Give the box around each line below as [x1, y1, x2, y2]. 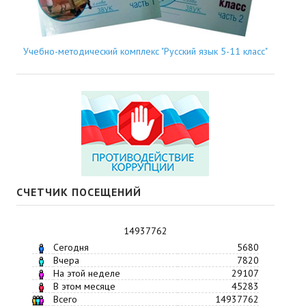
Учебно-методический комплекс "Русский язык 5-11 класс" [23, 45, 268, 58]
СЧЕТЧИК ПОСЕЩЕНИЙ [16, 185, 141, 199]
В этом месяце [53, 280, 115, 293]
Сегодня [53, 241, 89, 254]
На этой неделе [53, 267, 120, 280]
